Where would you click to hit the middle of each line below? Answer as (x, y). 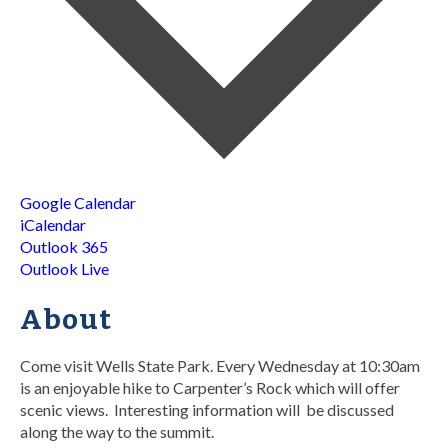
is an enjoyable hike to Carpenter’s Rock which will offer (210, 387)
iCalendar (53, 224)
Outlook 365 (64, 246)
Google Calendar (78, 202)
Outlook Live (64, 268)
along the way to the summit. (117, 431)
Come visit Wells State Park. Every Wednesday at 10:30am (220, 365)
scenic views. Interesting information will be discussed (207, 409)
